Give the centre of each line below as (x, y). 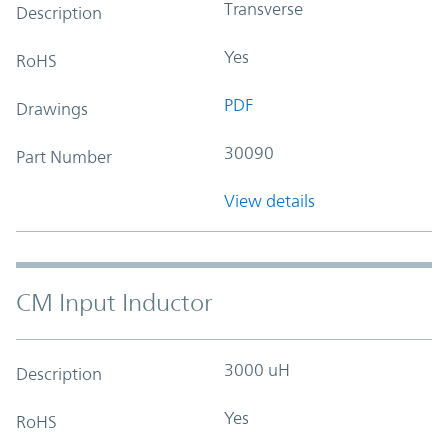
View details (269, 200)
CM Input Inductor (114, 302)
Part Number (64, 156)
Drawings (52, 108)
